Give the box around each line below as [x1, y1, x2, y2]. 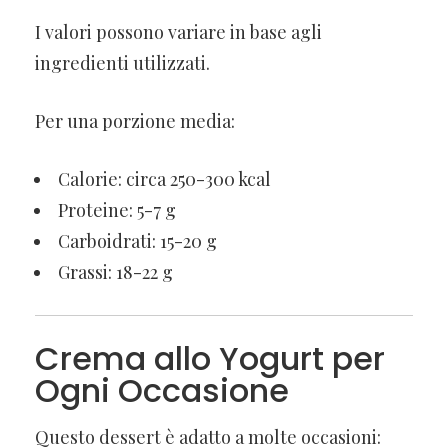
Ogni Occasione [35, 367, 289, 413]
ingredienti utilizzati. [35, 50, 210, 75]
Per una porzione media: [35, 108, 235, 133]
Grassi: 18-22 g [58, 259, 173, 284]
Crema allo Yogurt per [35, 335, 385, 381]
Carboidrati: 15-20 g [58, 228, 217, 253]
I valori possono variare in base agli [35, 19, 322, 44]
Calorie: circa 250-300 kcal [58, 166, 271, 191]
